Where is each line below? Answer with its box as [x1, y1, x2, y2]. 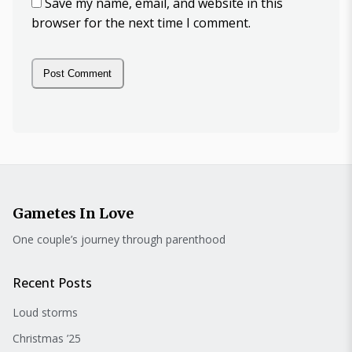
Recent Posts [13, 273, 92, 291]
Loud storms [13, 304, 78, 320]
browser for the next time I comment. [31, 13, 251, 31]
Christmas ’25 [13, 330, 81, 346]
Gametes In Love [13, 203, 134, 222]
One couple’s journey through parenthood [13, 231, 225, 247]
